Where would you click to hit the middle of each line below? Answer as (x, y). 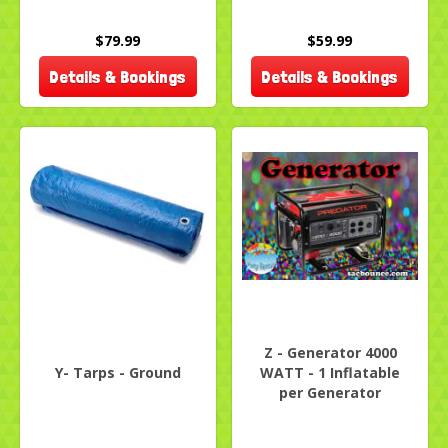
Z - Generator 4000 (330, 353)
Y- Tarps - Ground (118, 373)
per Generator (330, 393)
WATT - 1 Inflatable (330, 373)
